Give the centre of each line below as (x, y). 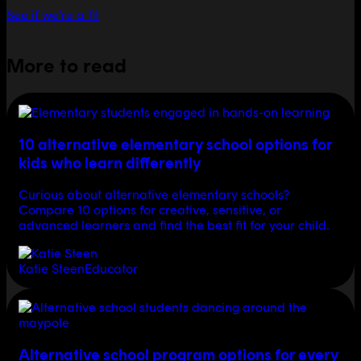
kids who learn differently (109, 163)
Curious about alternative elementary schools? (154, 195)
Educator (111, 269)
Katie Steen (51, 269)
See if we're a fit (53, 15)
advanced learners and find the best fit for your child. (173, 226)
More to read (66, 65)
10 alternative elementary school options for (175, 144)
